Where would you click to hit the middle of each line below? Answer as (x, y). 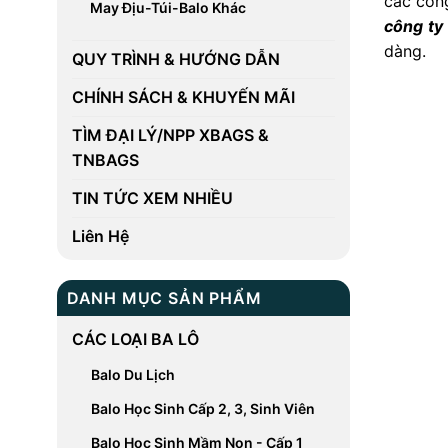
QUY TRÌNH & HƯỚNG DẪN (175, 59)
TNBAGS (105, 160)
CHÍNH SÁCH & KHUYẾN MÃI (183, 97)
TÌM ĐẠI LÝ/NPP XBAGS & (170, 135)
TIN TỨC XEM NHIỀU (152, 198)
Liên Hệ (100, 236)
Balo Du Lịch (132, 374)
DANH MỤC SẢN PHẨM (164, 298)
